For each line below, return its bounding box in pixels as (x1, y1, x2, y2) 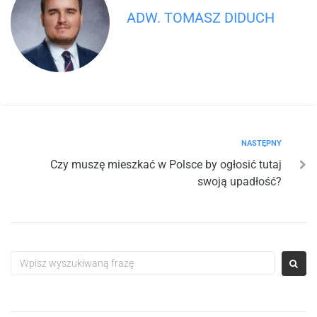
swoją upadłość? (197, 174, 282, 188)
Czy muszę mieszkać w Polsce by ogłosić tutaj (50, 157, 282, 171)
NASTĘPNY (241, 138, 282, 148)
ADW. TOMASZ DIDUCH (127, 8, 275, 26)
